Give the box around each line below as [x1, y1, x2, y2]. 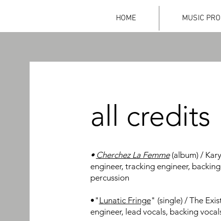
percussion [90, 173, 131, 183]
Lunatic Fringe [99, 195, 151, 205]
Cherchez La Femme [96, 150, 170, 160]
